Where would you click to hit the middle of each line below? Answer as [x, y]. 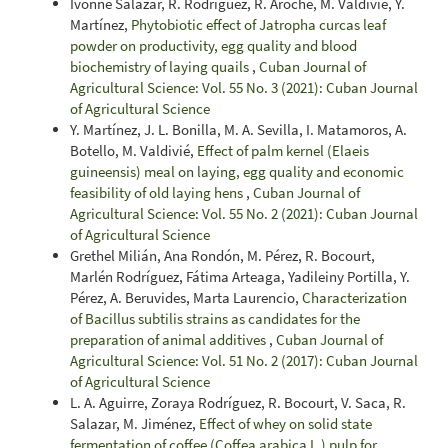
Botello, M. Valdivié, [133, 150]
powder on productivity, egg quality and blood [213, 45]
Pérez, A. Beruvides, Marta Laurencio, [186, 297]
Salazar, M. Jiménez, [134, 423]
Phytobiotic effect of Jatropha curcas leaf [258, 24]
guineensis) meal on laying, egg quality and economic [237, 171]
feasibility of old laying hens [158, 192]
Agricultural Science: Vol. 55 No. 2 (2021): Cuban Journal [244, 213]
